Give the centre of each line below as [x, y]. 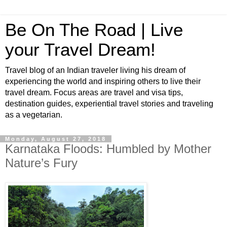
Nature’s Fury [41, 163]
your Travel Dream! [80, 50]
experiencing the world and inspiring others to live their [103, 81]
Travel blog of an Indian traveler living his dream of [95, 70]
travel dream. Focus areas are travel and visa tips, [94, 92]
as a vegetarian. [34, 115]
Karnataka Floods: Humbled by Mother [108, 149]
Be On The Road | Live [94, 30]
